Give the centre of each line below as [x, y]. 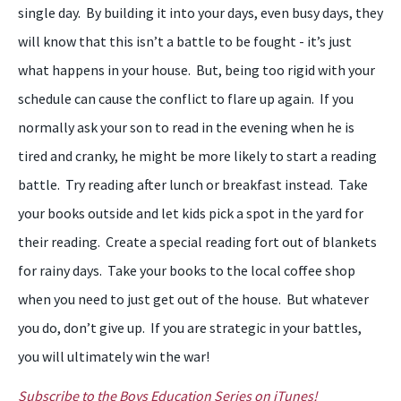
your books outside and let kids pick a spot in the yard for [191, 213]
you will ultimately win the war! [114, 356]
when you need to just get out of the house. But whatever [193, 299]
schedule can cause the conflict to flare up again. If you [186, 98]
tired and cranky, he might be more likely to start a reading [197, 156]
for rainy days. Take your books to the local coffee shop [187, 270]
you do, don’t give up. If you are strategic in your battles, [190, 328]
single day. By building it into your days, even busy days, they [200, 13]
